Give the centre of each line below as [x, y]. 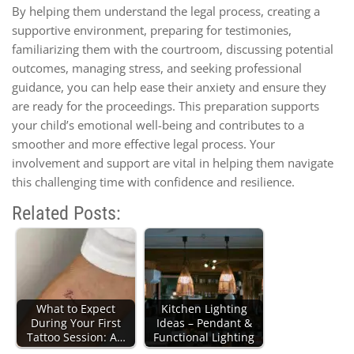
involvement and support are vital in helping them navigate [173, 162]
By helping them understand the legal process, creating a [166, 11]
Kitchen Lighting [204, 309]
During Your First [76, 323]
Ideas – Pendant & [204, 323]
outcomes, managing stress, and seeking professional [157, 68]
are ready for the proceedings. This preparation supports [166, 105]
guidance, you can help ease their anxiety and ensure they [169, 87]
